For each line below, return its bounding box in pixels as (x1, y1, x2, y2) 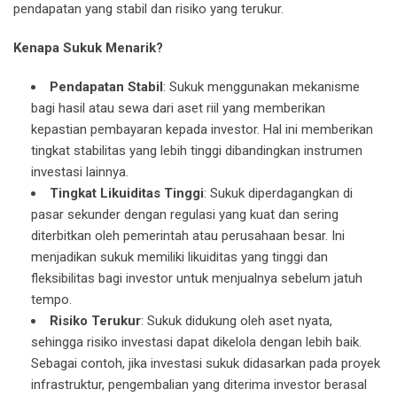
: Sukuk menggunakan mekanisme (163, 79, 360, 96)
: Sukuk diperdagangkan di (204, 185, 353, 202)
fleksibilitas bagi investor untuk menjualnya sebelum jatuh (31, 270, 362, 287)
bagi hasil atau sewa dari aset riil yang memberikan (31, 100, 325, 117)
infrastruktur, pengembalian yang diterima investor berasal (31, 377, 367, 393)
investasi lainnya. (31, 164, 128, 181)
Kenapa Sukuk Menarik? (13, 40, 163, 57)
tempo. (31, 292, 72, 308)
